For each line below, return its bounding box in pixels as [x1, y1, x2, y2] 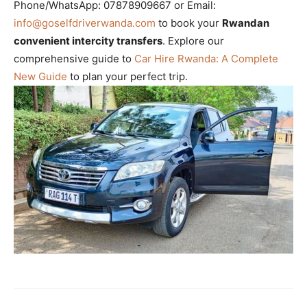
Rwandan [222, 16, 269, 30]
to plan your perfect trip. [67, 70, 188, 84]
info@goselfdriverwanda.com [14, 16, 156, 30]
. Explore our [162, 34, 224, 48]
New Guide [14, 70, 67, 84]
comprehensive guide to [14, 52, 134, 66]
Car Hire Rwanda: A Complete [134, 52, 278, 66]
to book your [156, 16, 222, 30]
